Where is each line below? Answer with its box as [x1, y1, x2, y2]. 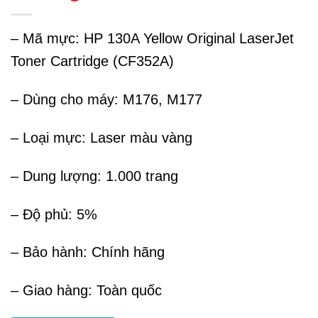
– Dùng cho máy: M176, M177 [11, 92, 202, 108]
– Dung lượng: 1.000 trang [11, 168, 178, 184]
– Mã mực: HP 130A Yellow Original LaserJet [11, 31, 294, 47]
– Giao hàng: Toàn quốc [11, 283, 162, 299]
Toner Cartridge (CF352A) [11, 53, 174, 70]
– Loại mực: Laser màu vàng [11, 129, 192, 146]
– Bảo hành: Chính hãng [11, 244, 165, 261]
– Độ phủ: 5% [11, 206, 97, 222]
